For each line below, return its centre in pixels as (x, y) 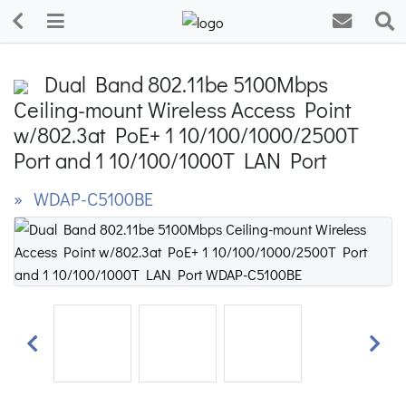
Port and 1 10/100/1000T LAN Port (170, 160)
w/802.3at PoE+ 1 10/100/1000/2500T (186, 135)
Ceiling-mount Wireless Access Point (183, 109)
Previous (57, 353)
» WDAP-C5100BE (83, 198)
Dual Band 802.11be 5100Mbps (182, 84)
